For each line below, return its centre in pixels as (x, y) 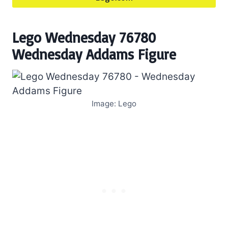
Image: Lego (114, 103)
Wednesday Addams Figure (94, 54)
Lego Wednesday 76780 (84, 37)
